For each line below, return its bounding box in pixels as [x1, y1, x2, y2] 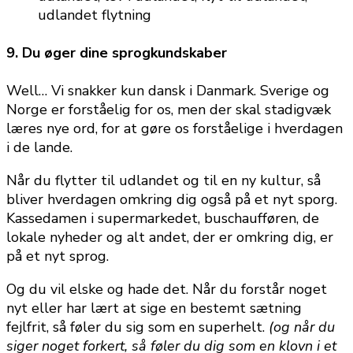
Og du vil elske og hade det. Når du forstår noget [6, 280, 327, 299]
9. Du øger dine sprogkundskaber [6, 43, 227, 63]
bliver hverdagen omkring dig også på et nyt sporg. [6, 190, 337, 210]
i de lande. [6, 138, 72, 158]
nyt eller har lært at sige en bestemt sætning [6, 299, 302, 318]
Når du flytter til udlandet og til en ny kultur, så [6, 171, 321, 191]
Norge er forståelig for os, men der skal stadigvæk [6, 100, 331, 120]
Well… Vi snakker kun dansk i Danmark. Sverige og [6, 81, 329, 101]
